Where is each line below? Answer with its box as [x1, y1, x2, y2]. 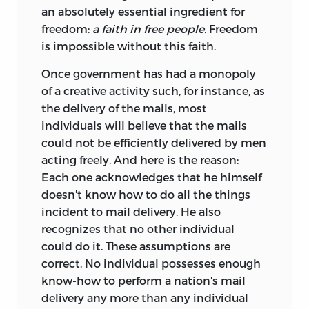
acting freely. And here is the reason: [41, 152, 239, 166]
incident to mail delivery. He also [41, 204, 221, 218]
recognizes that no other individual [41, 221, 235, 235]
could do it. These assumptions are [41, 239, 230, 252]
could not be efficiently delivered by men [41, 135, 266, 149]
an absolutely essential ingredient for [41, 4, 245, 18]
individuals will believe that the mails [41, 118, 247, 132]
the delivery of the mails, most [41, 101, 207, 114]
